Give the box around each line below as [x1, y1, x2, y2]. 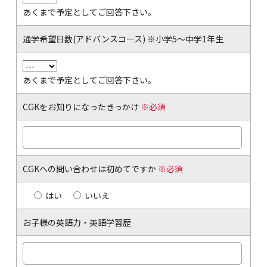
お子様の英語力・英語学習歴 [22, 216, 131, 228]
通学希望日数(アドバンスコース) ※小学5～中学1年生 [22, 32, 223, 45]
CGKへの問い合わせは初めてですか [22, 162, 158, 175]
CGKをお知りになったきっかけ [22, 100, 141, 113]
